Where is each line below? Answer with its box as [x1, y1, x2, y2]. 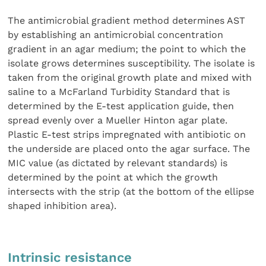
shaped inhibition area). [8, 200, 117, 212]
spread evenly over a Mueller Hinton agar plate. [8, 115, 228, 126]
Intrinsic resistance [8, 249, 132, 265]
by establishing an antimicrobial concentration [8, 29, 224, 41]
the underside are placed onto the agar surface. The [8, 143, 251, 155]
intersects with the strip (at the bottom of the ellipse [8, 186, 255, 198]
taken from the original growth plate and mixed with [8, 72, 252, 84]
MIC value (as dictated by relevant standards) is [8, 157, 228, 169]
